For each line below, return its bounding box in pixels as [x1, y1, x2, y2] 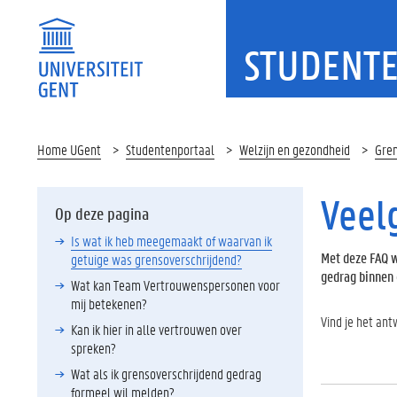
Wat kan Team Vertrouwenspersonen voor [71, 276, 280, 294]
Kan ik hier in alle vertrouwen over [71, 320, 242, 339]
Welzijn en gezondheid [239, 140, 350, 159]
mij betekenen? [71, 294, 147, 313]
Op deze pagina [55, 203, 149, 224]
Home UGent [37, 140, 101, 159]
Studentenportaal [126, 140, 214, 159]
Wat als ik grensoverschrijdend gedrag [71, 364, 261, 383]
